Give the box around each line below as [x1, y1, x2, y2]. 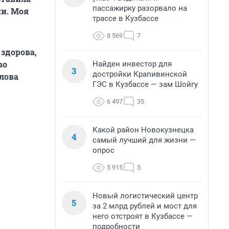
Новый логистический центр [93, 191, 198, 200]
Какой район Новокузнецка [93, 125, 194, 134]
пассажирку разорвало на [93, 4, 187, 13]
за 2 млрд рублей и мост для [93, 201, 197, 211]
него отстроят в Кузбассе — [93, 212, 193, 221]
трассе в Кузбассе [93, 14, 158, 23]
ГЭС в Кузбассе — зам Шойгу [93, 80, 198, 89]
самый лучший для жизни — [93, 135, 196, 145]
